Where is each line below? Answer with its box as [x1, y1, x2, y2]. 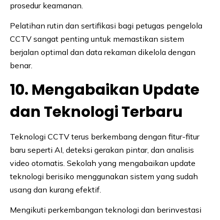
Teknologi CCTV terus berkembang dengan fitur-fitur [10, 132, 199, 142]
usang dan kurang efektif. [10, 185, 101, 195]
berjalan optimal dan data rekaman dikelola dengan [10, 47, 195, 57]
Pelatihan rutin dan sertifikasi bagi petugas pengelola [10, 21, 202, 31]
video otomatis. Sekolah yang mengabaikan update [10, 158, 195, 168]
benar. [10, 60, 32, 71]
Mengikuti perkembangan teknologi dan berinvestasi [10, 205, 201, 215]
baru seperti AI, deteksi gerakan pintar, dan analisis [10, 145, 194, 155]
